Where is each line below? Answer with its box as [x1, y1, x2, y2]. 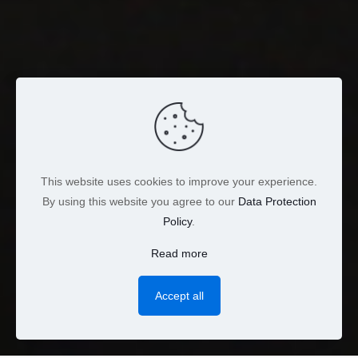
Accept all [154, 289, 204, 302]
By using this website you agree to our [42, 195, 238, 208]
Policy [163, 215, 192, 228]
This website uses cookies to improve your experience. [41, 175, 317, 188]
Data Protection [237, 195, 316, 208]
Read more [150, 247, 208, 260]
